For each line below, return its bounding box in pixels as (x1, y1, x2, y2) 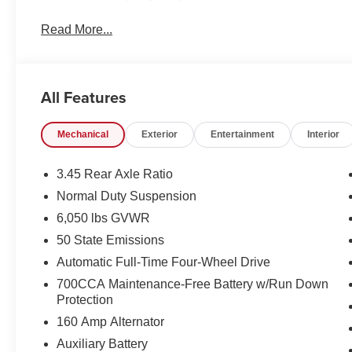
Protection (57, 292, 114, 306)
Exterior (141, 128, 178, 140)
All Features (41, 85, 126, 108)
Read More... (41, 22, 113, 36)
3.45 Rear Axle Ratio (57, 167, 174, 181)
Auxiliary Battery (57, 336, 148, 350)
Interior (307, 128, 340, 140)
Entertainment (211, 128, 275, 140)
